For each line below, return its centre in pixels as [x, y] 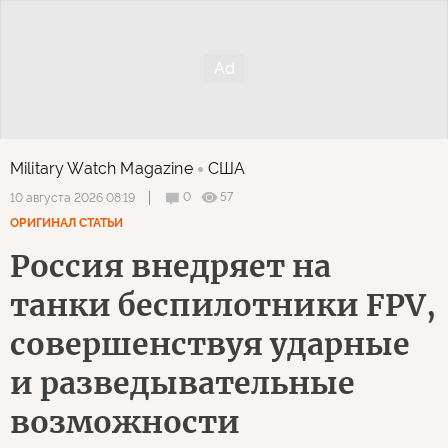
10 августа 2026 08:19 [72, 197]
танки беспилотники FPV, [223, 304]
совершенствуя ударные [210, 343]
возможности [125, 421]
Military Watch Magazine [101, 168]
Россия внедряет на [170, 265]
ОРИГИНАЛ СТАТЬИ [66, 222]
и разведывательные [182, 382]
